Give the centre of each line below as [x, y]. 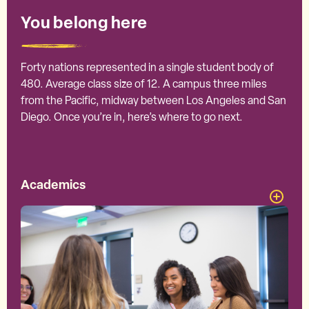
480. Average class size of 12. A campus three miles [144, 84]
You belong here [84, 22]
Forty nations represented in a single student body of [147, 67]
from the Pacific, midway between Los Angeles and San [153, 100]
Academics [53, 185]
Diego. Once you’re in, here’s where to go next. [132, 117]
